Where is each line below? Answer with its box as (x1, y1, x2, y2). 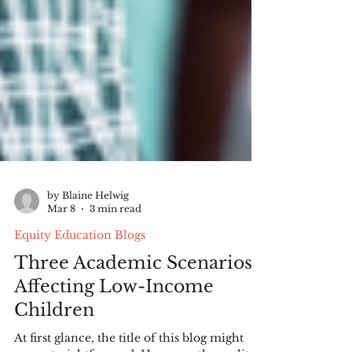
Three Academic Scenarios (14, 309, 252, 330)
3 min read (90, 259, 141, 271)
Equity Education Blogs (14, 284, 145, 299)
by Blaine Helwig (47, 246, 129, 258)
